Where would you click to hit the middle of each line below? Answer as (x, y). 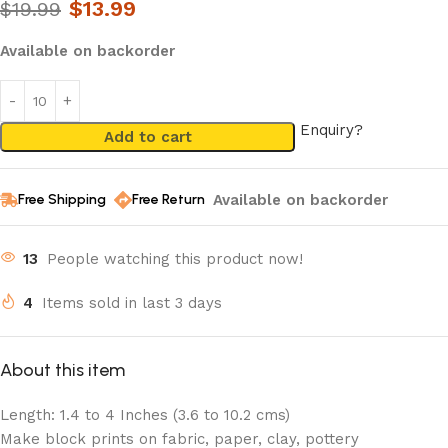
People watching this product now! (175, 259)
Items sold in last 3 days (132, 303)
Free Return (168, 199)
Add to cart (147, 137)
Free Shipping (62, 199)
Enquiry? (332, 130)
